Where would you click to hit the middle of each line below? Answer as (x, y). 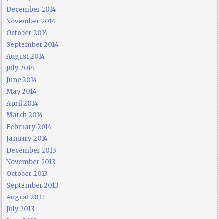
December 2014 (32, 9)
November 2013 (31, 162)
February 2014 (29, 127)
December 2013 (32, 150)
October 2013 (27, 174)
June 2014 (22, 80)
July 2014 (21, 68)
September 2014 (33, 44)
